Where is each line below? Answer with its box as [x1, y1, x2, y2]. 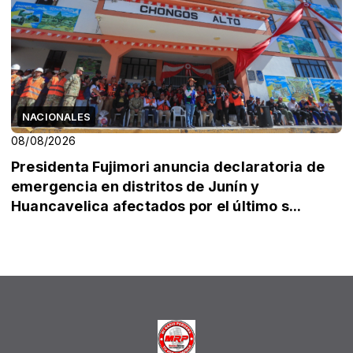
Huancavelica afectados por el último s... [11, 197, 302, 214]
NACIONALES [22, 110, 91, 123]
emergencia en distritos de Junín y [11, 177, 260, 195]
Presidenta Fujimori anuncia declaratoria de [11, 158, 325, 175]
